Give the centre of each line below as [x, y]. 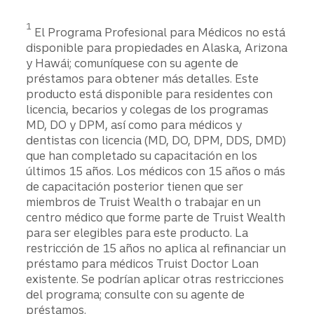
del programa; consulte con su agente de [136, 294]
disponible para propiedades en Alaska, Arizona [157, 47]
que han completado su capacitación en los [142, 155]
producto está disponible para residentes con [150, 94]
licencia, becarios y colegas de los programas [148, 109]
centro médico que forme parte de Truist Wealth [156, 217]
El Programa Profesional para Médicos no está [159, 32]
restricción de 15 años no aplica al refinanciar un [156, 248]
